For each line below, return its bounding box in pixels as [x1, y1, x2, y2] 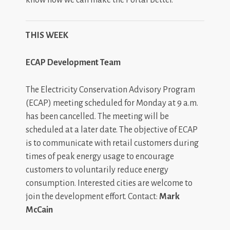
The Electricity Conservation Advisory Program [26, 85, 195, 94]
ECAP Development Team [26, 57, 121, 67]
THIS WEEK [26, 30, 68, 40]
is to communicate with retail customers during [26, 138, 199, 148]
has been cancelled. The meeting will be [26, 111, 169, 121]
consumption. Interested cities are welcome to [26, 178, 193, 188]
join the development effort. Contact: [26, 191, 159, 201]
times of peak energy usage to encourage [26, 151, 174, 161]
